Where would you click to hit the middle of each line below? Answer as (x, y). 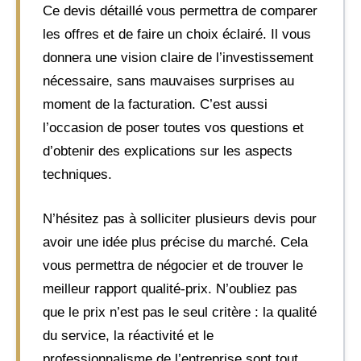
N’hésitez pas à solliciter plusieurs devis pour (180, 218)
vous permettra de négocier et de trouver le (173, 265)
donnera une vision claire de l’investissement (178, 58)
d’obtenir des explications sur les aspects (168, 151)
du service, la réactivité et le (128, 335)
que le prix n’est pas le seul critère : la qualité (180, 312)
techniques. (77, 174)
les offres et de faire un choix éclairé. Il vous (177, 34)
